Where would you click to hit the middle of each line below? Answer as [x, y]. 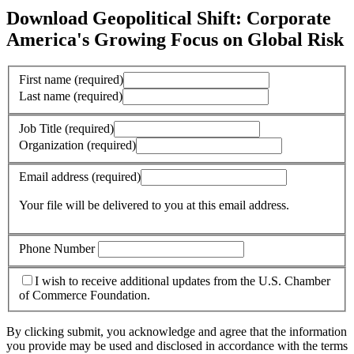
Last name [46, 96]
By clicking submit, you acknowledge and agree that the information [177, 332]
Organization [53, 145]
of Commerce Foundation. [85, 296]
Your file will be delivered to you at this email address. [154, 205]
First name [47, 79]
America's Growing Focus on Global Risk [175, 39]
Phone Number [58, 248]
